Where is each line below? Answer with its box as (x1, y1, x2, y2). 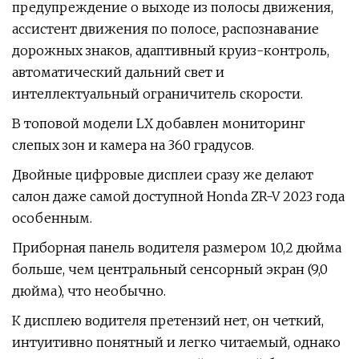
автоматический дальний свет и (12, 64, 224, 80)
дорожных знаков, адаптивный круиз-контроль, (12, 42, 329, 58)
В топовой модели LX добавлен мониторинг (12, 115, 305, 131)
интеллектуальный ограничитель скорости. (12, 86, 303, 102)
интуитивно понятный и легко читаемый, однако (12, 334, 341, 350)
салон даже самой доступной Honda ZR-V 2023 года (12, 188, 345, 204)
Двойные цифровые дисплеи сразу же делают (12, 167, 313, 183)
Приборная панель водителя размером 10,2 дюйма (12, 240, 341, 256)
